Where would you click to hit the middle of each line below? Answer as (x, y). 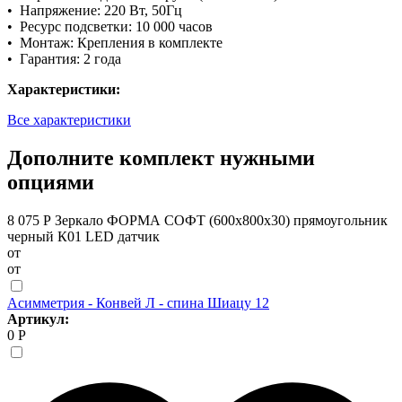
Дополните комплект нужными (161, 157)
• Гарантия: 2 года (64, 58)
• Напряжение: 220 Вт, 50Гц (95, 10)
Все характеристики (69, 119)
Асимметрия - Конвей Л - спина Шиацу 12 (138, 302)
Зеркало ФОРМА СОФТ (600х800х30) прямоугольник (221, 220)
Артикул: (38, 319)
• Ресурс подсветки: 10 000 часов (110, 26)
